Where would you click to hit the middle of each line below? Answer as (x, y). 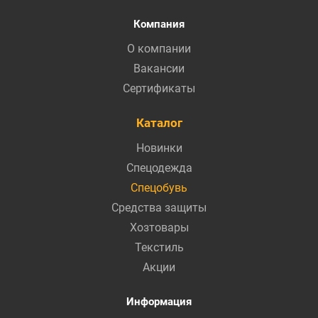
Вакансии (159, 68)
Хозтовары (159, 227)
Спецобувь (159, 187)
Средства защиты (159, 207)
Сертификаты (159, 88)
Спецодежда (159, 168)
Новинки (159, 148)
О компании (159, 48)
